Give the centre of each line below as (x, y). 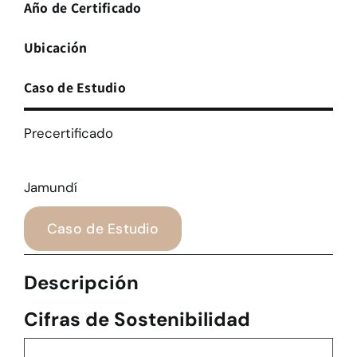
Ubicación (55, 48)
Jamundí (50, 188)
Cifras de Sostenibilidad (137, 320)
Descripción (81, 283)
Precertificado (68, 133)
